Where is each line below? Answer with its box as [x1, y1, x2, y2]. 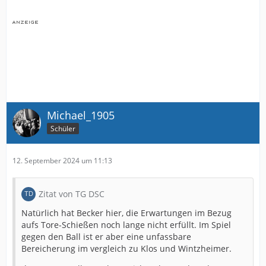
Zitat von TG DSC [39, 188, 104, 199]
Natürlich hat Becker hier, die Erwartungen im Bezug [21, 207, 232, 218]
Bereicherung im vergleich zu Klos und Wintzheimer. [21, 242, 232, 254]
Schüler [50, 123, 75, 134]
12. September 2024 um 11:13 [12, 155, 112, 166]
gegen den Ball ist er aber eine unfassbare [21, 230, 191, 242]
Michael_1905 [47, 107, 115, 122]
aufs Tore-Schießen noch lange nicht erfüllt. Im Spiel [21, 218, 231, 230]
